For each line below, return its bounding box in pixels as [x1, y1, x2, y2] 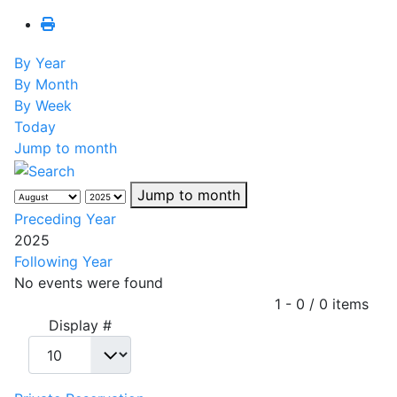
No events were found [14, 274, 163, 292]
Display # [48, 316, 112, 335]
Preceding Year [14, 210, 116, 229]
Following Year [14, 253, 113, 271]
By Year [14, 54, 66, 73]
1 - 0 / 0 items [275, 295, 369, 314]
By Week [14, 97, 72, 115]
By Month [14, 75, 78, 94]
